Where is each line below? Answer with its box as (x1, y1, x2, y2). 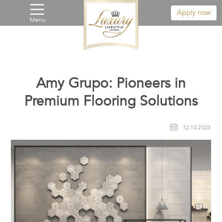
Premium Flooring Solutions (24, 92, 198, 111)
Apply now (176, 8, 211, 17)
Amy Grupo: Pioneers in (36, 74, 186, 93)
